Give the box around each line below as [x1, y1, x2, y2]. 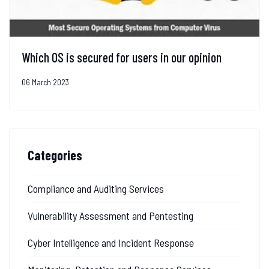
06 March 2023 [22, 77, 69, 87]
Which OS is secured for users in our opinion [22, 49, 222, 65]
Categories [28, 147, 82, 163]
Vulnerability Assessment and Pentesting [28, 208, 193, 222]
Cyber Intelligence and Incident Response [28, 235, 194, 249]
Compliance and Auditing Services [28, 181, 164, 195]
